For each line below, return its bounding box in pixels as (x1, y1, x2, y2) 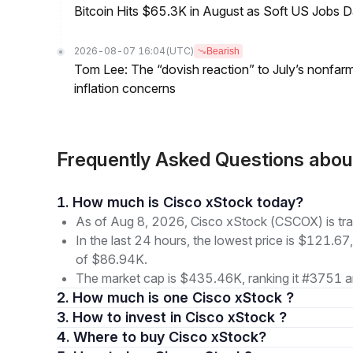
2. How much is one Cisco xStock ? (72, 289, 294, 306)
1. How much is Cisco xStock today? (72, 194, 303, 210)
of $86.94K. (76, 251, 147, 267)
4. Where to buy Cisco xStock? (73, 329, 266, 345)
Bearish (206, 46, 240, 57)
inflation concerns (74, 80, 176, 96)
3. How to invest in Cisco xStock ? (72, 309, 287, 325)
